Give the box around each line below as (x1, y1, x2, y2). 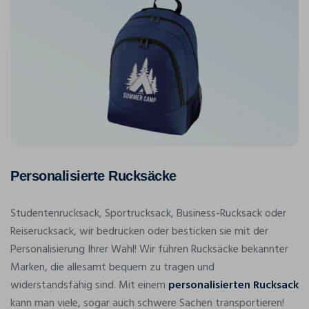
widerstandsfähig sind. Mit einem (10, 277, 168, 295)
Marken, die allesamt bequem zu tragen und (10, 259, 215, 277)
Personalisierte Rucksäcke (10, 168, 177, 184)
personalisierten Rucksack (168, 277, 299, 295)
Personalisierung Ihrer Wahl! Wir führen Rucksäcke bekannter (10, 241, 288, 259)
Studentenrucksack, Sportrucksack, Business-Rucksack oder (10, 205, 286, 223)
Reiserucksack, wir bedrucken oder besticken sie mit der (10, 223, 268, 241)
